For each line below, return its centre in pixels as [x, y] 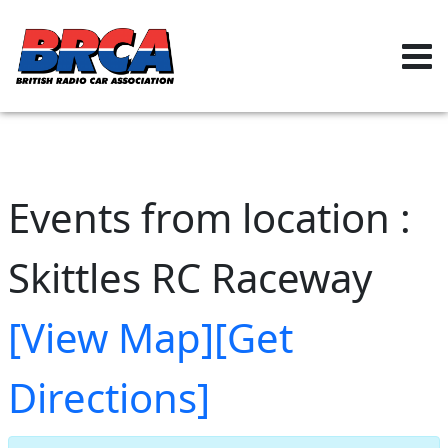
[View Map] [111, 338]
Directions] [109, 398]
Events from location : [209, 218]
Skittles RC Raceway [190, 278]
